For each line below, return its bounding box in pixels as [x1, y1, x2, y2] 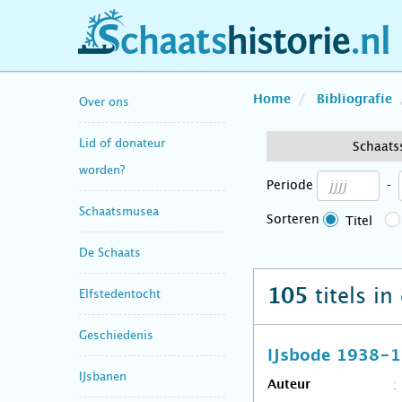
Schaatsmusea [79, 204, 159, 218]
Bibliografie [317, 93, 392, 106]
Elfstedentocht [79, 286, 161, 301]
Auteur [267, 379, 310, 391]
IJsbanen [79, 369, 127, 383]
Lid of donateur [79, 135, 165, 150]
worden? [79, 162, 125, 177]
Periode [267, 178, 313, 192]
